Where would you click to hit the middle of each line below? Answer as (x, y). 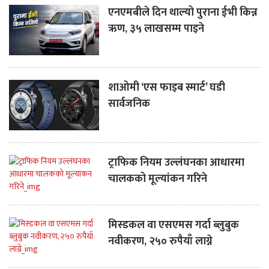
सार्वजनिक (129, 104)
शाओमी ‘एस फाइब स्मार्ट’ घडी (167, 87)
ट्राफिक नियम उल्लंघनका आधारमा (176, 163)
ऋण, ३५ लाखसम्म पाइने (156, 29)
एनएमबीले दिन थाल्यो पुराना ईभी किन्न (183, 12)
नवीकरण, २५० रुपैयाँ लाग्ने (160, 242)
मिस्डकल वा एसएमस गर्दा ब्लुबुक (174, 225)
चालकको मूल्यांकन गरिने (158, 179)
